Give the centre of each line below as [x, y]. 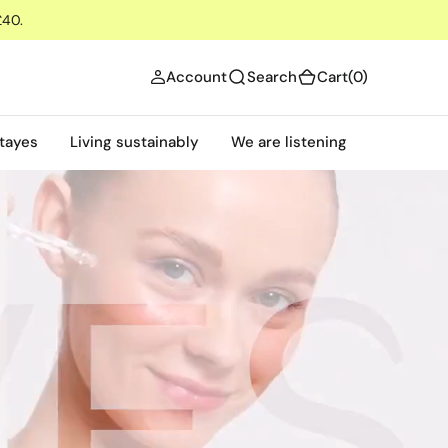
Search [272, 76]
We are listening [288, 141]
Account [196, 76]
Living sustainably [134, 141]
